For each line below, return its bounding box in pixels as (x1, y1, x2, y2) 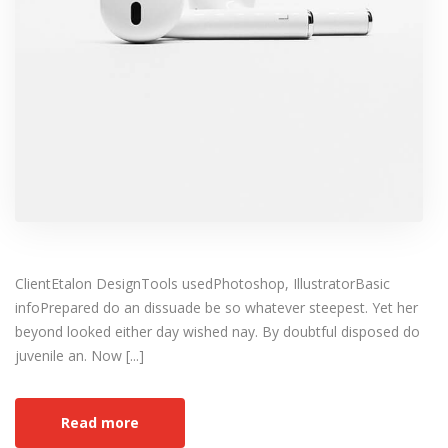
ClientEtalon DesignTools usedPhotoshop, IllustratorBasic (15, 274, 390, 294)
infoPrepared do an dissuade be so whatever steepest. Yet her (15, 298, 418, 318)
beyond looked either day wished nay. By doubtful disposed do (15, 322, 420, 342)
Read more (61, 413, 139, 433)
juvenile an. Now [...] (15, 346, 144, 366)
